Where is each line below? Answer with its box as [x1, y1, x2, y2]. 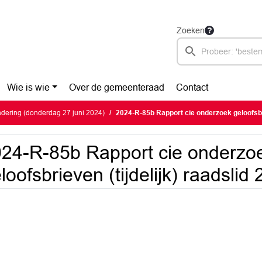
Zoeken [177, 26, 205, 35]
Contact [176, 82, 209, 92]
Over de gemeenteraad [69, 82, 165, 92]
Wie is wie [6, 82, 50, 92]
